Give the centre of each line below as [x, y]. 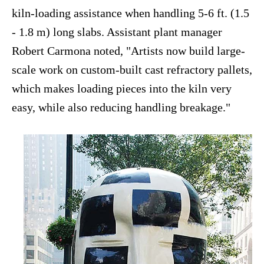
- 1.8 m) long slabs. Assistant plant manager [117, 32]
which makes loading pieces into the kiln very [122, 89]
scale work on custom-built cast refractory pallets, [132, 70]
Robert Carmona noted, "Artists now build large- [128, 51]
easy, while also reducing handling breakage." [121, 108]
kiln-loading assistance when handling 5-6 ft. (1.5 [131, 13]
